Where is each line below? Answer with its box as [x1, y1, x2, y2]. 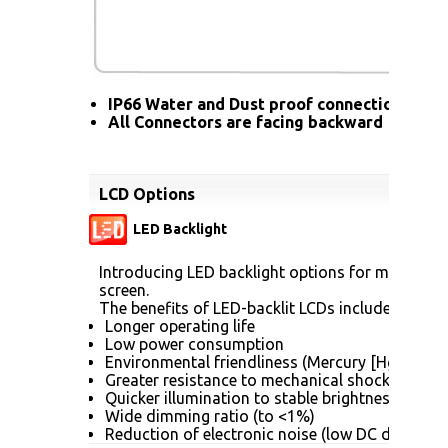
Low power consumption [105, 334, 284, 353]
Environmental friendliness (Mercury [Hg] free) [105, 352, 438, 371]
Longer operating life [105, 316, 255, 335]
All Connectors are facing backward [108, 112, 383, 131]
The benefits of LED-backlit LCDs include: [99, 298, 394, 317]
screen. [99, 280, 149, 299]
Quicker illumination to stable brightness [105, 388, 398, 407]
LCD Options [99, 184, 195, 203]
